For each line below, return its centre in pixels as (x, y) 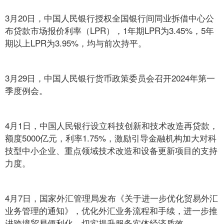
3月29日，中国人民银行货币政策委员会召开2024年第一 (110, 78)
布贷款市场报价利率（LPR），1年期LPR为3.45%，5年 (109, 30)
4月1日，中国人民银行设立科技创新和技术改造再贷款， (111, 125)
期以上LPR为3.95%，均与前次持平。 (76, 43)
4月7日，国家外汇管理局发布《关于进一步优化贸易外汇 (111, 198)
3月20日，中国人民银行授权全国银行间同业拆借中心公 (109, 18)
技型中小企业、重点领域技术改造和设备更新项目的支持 (111, 150)
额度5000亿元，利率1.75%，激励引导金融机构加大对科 (111, 138)
